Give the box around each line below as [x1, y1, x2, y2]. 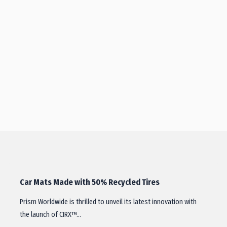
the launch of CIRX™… [20, 210, 81, 219]
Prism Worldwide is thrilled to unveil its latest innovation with [20, 198, 197, 206]
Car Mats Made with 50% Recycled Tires [20, 177, 160, 187]
